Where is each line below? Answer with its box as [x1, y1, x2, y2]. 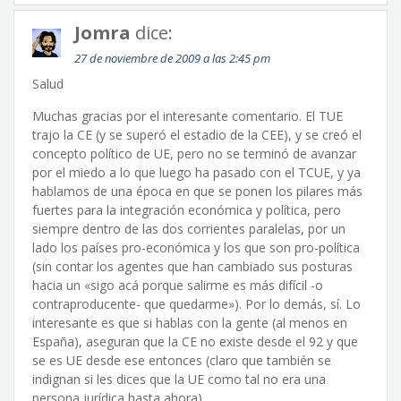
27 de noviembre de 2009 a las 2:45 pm [74, 50, 270, 66]
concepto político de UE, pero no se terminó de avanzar [32, 145, 356, 162]
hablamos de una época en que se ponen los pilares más [32, 183, 363, 200]
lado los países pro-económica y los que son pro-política [32, 239, 360, 256]
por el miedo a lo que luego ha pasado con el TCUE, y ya [32, 164, 361, 181]
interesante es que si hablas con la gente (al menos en [32, 314, 347, 331]
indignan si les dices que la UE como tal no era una [32, 371, 326, 388]
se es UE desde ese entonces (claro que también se [32, 352, 331, 369]
